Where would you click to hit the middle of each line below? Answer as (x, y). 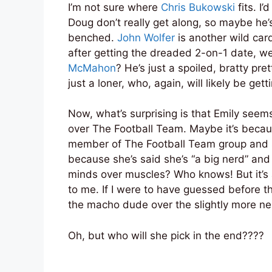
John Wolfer (146, 37)
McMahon (92, 68)
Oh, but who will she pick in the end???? (166, 235)
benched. (93, 37)
